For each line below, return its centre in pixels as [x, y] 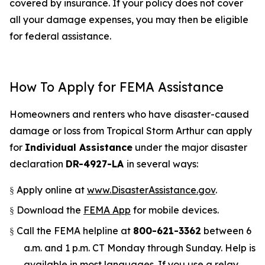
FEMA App [107, 210]
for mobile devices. [175, 210]
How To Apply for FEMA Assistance [117, 87]
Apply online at [52, 190]
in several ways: [162, 164]
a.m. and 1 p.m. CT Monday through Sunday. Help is [140, 248]
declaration [38, 164]
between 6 [226, 230]
